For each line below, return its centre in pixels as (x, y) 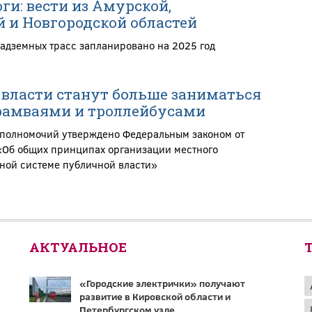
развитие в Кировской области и (155, 296)
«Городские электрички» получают (162, 283)
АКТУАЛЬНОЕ (78, 247)
